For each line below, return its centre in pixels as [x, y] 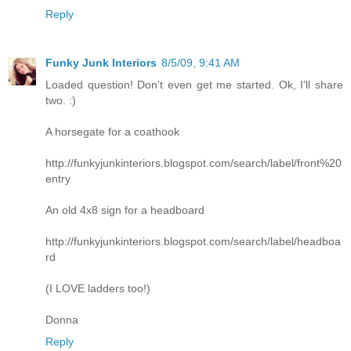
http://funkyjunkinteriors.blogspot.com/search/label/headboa [193, 241]
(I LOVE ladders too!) [98, 288]
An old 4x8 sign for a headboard [125, 210]
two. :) [61, 100]
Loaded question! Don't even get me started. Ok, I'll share [194, 84]
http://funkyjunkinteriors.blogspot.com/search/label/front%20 [194, 163]
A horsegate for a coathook [112, 131]
